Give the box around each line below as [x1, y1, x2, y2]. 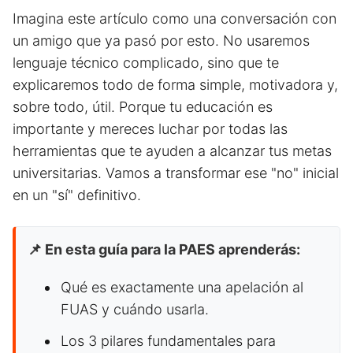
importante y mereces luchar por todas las [13, 121, 288, 138]
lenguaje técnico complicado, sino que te [13, 54, 279, 72]
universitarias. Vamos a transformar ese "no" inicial [13, 165, 339, 182]
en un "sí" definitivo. [13, 187, 141, 204]
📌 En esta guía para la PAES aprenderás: [28, 241, 300, 258]
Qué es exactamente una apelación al [61, 279, 303, 296]
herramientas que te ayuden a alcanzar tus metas [13, 143, 332, 160]
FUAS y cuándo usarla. [61, 301, 209, 318]
